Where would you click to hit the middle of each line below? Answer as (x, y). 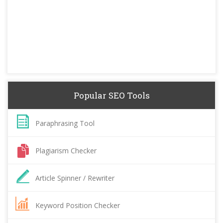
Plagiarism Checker (66, 151)
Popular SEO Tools (111, 96)
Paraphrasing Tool (65, 123)
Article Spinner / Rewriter (75, 178)
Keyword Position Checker (78, 206)
